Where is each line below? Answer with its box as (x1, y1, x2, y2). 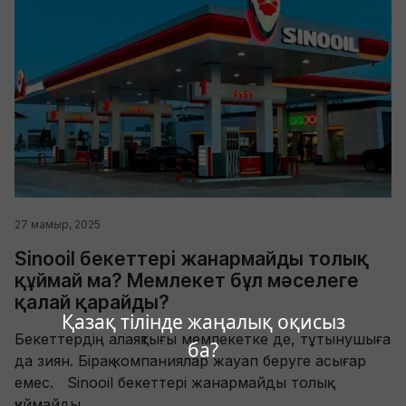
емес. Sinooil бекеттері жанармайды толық (14, 372, 327, 391)
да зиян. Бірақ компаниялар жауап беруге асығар (14, 351, 366, 370)
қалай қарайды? (14, 290, 169, 314)
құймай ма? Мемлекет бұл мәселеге (14, 268, 359, 292)
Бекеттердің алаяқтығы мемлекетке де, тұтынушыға (14, 329, 391, 348)
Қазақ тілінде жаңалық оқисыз (61, 309, 345, 335)
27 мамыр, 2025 (14, 217, 101, 231)
